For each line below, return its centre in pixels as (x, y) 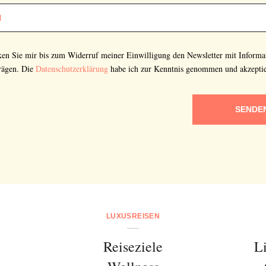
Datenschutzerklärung (72, 68)
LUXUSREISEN (133, 216)
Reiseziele (133, 246)
